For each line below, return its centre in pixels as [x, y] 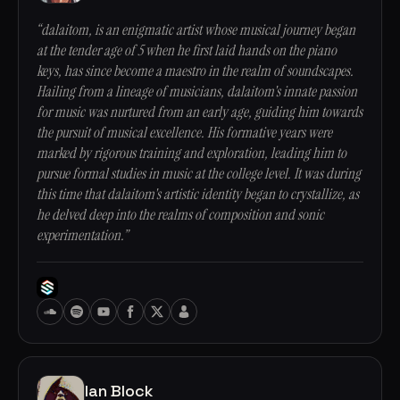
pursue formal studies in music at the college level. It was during [199, 174]
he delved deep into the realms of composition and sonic [180, 215]
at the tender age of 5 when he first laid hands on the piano [187, 50]
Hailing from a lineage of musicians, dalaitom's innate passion [197, 92]
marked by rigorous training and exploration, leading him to [192, 153]
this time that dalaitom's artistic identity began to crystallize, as [198, 194]
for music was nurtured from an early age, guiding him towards [200, 112]
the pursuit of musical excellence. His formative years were [184, 133]
